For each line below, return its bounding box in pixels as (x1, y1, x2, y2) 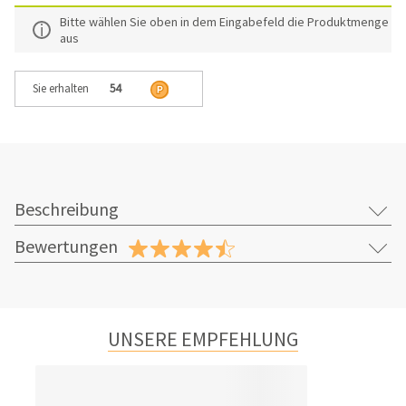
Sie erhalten (33, 81, 89, 97)
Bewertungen (14, 235, 118, 258)
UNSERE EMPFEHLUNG (108, 326, 298, 353)
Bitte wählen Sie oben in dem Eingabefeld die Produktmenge (60, 14, 389, 31)
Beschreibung (14, 198, 119, 221)
